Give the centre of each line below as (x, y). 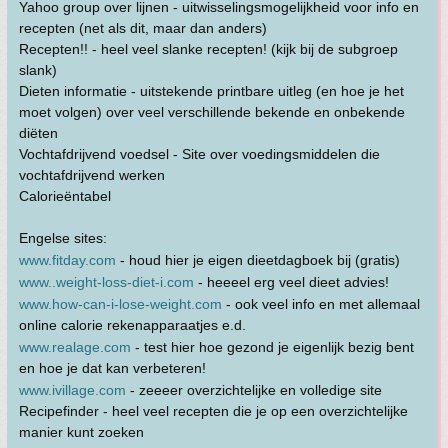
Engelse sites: (63, 238)
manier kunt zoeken (81, 432)
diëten (38, 133)
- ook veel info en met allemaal (321, 304)
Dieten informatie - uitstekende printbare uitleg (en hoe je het (211, 91)
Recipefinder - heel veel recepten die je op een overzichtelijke (213, 411)
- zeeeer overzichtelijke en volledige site (254, 390)
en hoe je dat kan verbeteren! (112, 368)
